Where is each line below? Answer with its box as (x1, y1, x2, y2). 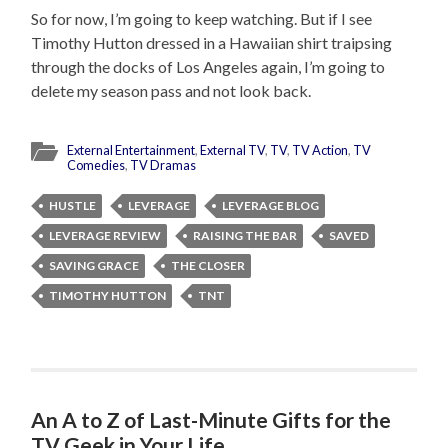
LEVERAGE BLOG (222, 198, 320, 214)
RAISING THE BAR (193, 228, 298, 244)
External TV (200, 142, 266, 159)
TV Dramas (130, 157, 197, 174)
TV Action (292, 142, 349, 159)
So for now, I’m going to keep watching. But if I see (31, 9, 373, 29)
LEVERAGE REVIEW (49, 228, 162, 244)
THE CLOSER (171, 258, 246, 274)
